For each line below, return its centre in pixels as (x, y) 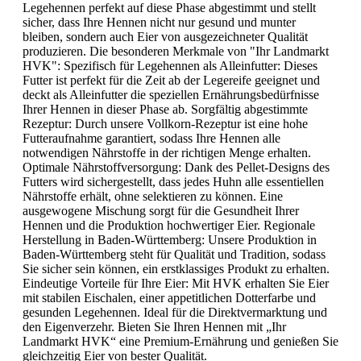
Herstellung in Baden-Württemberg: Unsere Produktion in (170, 240)
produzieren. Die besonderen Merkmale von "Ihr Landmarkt (176, 52)
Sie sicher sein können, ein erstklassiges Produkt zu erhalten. (176, 269)
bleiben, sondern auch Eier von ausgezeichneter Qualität (165, 37)
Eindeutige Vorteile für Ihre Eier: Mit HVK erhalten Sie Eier (176, 284)
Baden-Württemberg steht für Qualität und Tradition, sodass (174, 255)
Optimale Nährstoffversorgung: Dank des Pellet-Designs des (176, 168)
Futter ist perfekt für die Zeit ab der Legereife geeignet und (171, 81)
